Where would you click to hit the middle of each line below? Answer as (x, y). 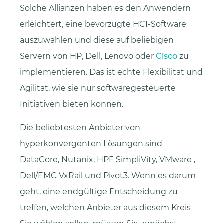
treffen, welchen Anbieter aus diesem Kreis (105, 208)
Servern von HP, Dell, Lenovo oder (88, 56)
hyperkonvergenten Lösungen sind (91, 144)
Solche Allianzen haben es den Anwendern (105, 8)
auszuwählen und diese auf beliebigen (97, 40)
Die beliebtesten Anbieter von (80, 128)
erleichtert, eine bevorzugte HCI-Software (103, 24)
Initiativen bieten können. (72, 104)
